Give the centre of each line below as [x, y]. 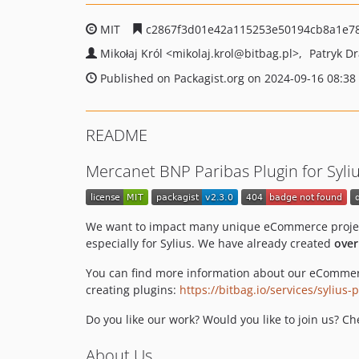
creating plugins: [133, 290]
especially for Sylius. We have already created [210, 244]
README [117, 135]
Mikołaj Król [133, 53]
